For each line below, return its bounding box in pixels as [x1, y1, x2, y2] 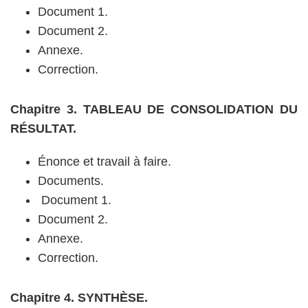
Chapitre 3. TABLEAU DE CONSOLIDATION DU [10, 102, 298, 116]
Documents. [38, 174, 104, 188]
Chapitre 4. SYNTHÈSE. [10, 291, 148, 305]
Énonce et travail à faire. [38, 155, 171, 168]
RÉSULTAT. [10, 122, 76, 135]
